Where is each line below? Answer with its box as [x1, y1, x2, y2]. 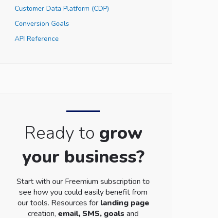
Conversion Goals [14, 19, 69, 28]
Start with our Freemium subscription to [17, 176, 150, 187]
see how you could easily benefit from [19, 187, 148, 198]
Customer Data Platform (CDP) [14, 4, 109, 13]
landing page [100, 198, 149, 208]
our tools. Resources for [17, 198, 100, 208]
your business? [22, 145, 145, 169]
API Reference [14, 34, 59, 43]
